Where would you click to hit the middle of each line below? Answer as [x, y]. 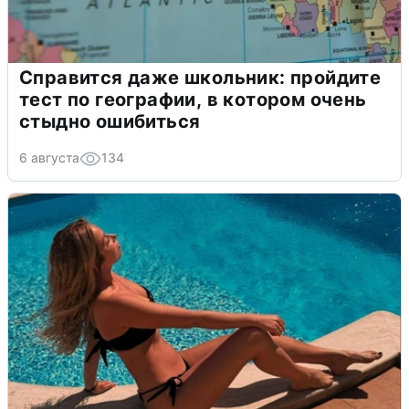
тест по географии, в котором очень [193, 99]
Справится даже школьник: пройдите [200, 77]
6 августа [49, 157]
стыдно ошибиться [110, 121]
